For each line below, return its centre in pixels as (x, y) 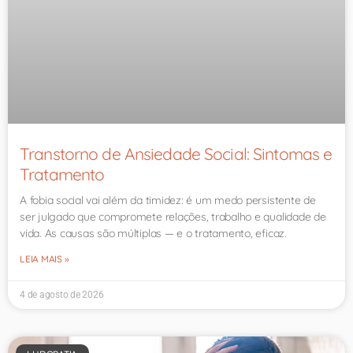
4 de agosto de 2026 (62, 294)
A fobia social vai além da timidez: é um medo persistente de (168, 200)
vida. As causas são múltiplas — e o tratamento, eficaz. (153, 233)
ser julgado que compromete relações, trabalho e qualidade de (173, 216)
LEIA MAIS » (45, 258)
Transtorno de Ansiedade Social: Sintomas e (176, 153)
